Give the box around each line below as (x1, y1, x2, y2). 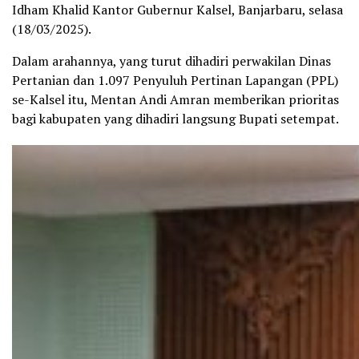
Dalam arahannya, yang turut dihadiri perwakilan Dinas (12, 51, 331, 70)
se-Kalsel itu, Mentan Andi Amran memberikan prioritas (12, 90, 339, 108)
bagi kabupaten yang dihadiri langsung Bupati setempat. (12, 109, 339, 127)
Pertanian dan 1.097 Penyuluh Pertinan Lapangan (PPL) (12, 71, 338, 89)
